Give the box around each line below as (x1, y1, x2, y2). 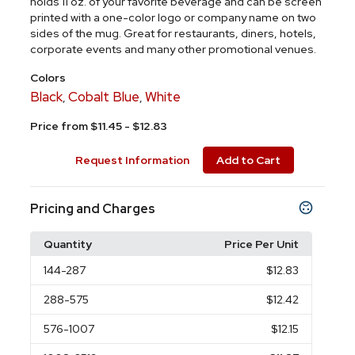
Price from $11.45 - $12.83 (30, 119, 168, 133)
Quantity (44, 237, 93, 251)
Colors (30, 71, 67, 85)
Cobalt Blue (68, 88, 140, 105)
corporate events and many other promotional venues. (30, 42, 317, 56)
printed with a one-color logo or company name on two (30, 10, 317, 25)
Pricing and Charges (30, 200, 156, 217)
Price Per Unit (223, 237, 299, 251)
